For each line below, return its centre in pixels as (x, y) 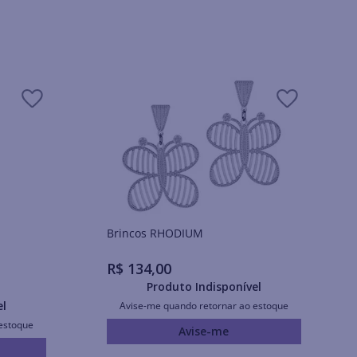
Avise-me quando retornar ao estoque (204, 305)
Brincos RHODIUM (176, 233)
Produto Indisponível (204, 286)
